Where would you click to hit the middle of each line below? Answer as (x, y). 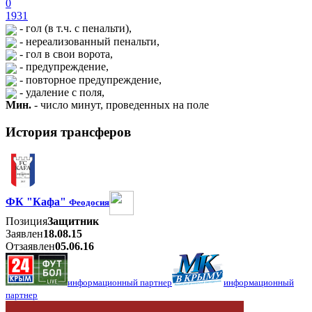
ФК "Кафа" (37, 201)
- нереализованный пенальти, (88, 41)
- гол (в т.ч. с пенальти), (74, 29)
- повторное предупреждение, (89, 79)
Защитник (73, 221)
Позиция (26, 221)
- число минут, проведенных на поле (120, 105)
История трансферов (68, 132)
